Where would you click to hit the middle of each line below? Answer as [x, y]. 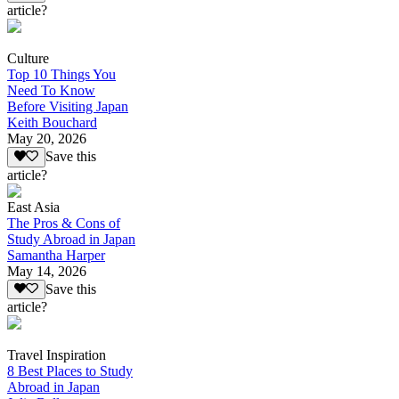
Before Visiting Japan [68, 107]
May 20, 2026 [47, 139]
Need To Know [51, 91]
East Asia [33, 207]
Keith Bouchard [52, 123]
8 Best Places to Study [70, 371]
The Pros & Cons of [64, 223]
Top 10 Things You [61, 75]
